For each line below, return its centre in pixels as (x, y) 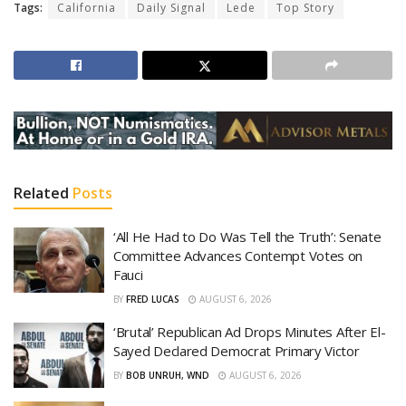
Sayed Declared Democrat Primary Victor (237, 351)
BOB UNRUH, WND (168, 376)
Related (41, 193)
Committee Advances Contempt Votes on (238, 256)
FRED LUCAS (153, 300)
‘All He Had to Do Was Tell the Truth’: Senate (247, 237)
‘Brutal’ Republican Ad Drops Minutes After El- (250, 332)
